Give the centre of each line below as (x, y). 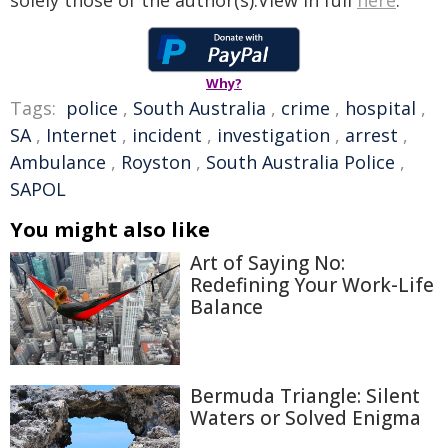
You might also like (110, 229)
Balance (226, 307)
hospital (380, 108)
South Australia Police (300, 162)
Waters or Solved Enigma (305, 418)
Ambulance (58, 162)
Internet (81, 135)
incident (167, 135)
